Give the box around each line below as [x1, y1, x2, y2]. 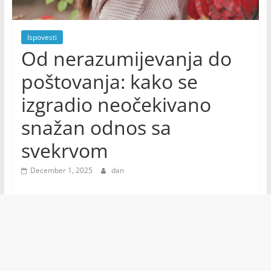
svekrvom [21, 137, 108, 164]
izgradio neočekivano [21, 91, 211, 118]
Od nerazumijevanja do [21, 45, 232, 72]
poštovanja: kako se [21, 68, 198, 95]
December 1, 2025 [30, 165, 93, 176]
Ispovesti [27, 32, 57, 43]
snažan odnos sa [21, 114, 171, 141]
